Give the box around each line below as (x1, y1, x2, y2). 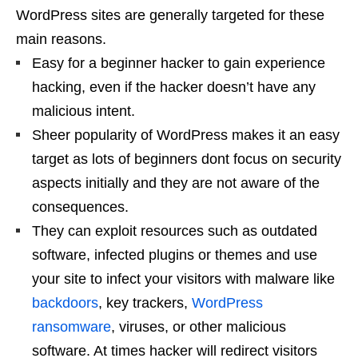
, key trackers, (98, 294, 192, 311)
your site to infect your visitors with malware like (32, 270, 335, 287)
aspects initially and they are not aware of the (32, 174, 320, 191)
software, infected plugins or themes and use (32, 246, 317, 263)
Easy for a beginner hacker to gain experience (32, 54, 325, 71)
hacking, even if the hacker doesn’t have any (32, 78, 316, 95)
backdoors (32, 294, 98, 311)
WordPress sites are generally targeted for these (16, 6, 324, 23)
